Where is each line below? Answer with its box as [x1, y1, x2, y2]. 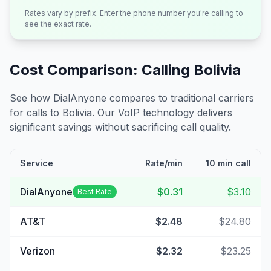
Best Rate [77, 187, 112, 196]
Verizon [20, 245, 55, 257]
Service [20, 158, 53, 168]
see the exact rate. [25, 19, 91, 28]
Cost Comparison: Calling [10, 61, 194, 79]
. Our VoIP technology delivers [92, 106, 232, 119]
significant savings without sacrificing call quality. [10, 121, 231, 133]
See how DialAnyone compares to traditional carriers [10, 92, 254, 104]
